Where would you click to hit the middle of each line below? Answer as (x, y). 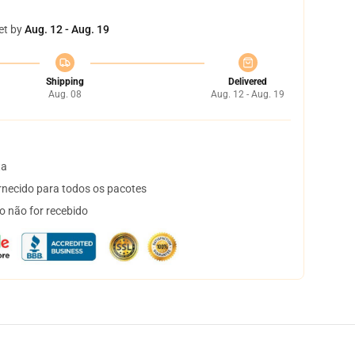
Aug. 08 (65, 94)
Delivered (248, 82)
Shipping (65, 82)
